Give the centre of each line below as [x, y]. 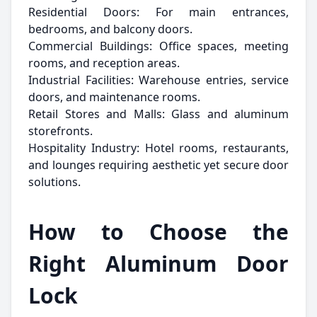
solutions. [54, 182]
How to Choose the [158, 232]
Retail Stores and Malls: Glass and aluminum [158, 114]
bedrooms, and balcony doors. [110, 29]
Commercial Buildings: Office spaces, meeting [158, 46]
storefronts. [60, 131]
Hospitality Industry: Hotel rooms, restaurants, [158, 148]
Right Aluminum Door [158, 264]
